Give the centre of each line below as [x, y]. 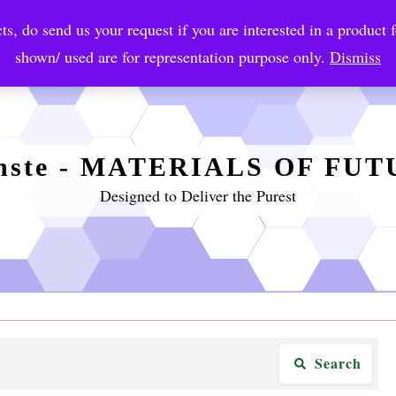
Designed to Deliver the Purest [198, 195]
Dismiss [355, 57]
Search [339, 363]
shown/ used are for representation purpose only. [172, 57]
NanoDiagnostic [165, 41]
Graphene [287, 41]
